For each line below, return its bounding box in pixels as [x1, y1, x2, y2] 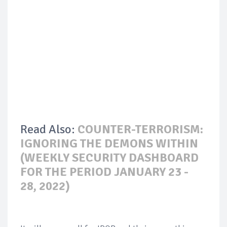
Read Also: [20, 121, 78, 137]
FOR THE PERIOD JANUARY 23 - [20, 164, 188, 179]
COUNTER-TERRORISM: [78, 121, 203, 137]
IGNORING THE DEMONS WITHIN [20, 135, 198, 151]
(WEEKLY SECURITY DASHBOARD [20, 149, 199, 165]
